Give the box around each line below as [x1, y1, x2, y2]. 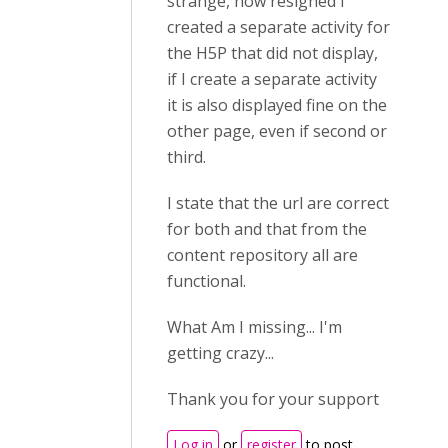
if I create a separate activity [167, 68, 377, 90]
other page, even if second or [167, 120, 387, 142]
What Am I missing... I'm [167, 316, 342, 338]
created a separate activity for [167, 16, 390, 38]
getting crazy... [167, 342, 274, 364]
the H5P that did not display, [167, 42, 378, 64]
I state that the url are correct [167, 192, 389, 214]
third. [167, 146, 206, 168]
